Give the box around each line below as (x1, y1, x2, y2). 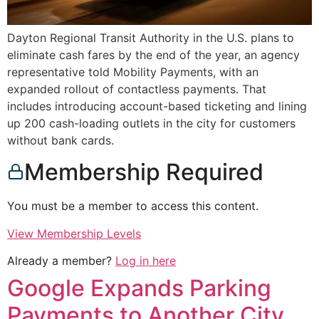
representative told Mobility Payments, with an (7, 65, 258, 80)
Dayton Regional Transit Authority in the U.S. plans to (7, 31, 294, 46)
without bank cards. (7, 133, 114, 148)
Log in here (115, 253, 176, 268)
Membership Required (24, 158, 263, 187)
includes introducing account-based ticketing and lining (7, 99, 307, 114)
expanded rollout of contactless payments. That (7, 82, 266, 97)
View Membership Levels (7, 226, 141, 241)
